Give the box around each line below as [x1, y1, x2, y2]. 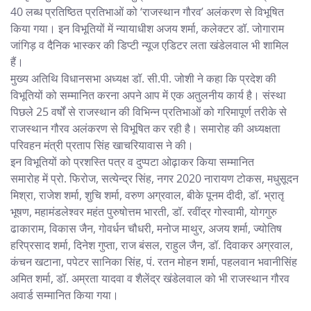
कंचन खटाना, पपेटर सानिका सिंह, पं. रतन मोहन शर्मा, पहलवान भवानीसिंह [10, 254, 297, 270]
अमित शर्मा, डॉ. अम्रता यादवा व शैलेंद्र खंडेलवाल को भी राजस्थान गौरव [10, 271, 289, 287]
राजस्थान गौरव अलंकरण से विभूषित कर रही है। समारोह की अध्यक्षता [10, 121, 280, 137]
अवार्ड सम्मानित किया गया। [10, 287, 119, 303]
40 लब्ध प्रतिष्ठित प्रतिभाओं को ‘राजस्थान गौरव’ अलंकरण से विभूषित [10, 4, 284, 20]
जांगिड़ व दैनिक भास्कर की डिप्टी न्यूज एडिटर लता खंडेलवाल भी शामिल [10, 37, 289, 53]
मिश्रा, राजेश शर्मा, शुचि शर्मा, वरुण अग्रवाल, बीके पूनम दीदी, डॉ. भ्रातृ [10, 187, 284, 203]
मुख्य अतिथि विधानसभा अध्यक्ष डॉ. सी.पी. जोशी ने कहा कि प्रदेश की [10, 71, 276, 87]
